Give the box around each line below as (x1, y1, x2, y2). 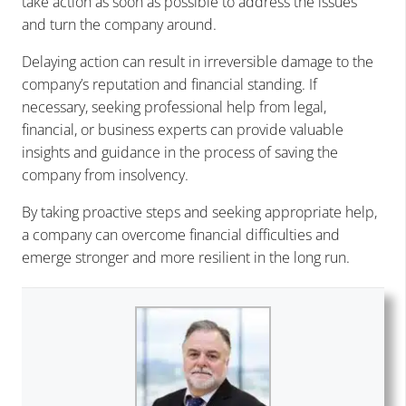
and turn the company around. (22, 14, 217, 34)
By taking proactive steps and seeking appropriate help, (22, 201, 377, 222)
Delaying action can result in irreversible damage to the (22, 51, 373, 72)
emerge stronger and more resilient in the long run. (22, 246, 350, 267)
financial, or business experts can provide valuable (22, 119, 343, 140)
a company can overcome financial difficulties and (22, 224, 340, 245)
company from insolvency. (22, 164, 188, 185)
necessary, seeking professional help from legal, (22, 96, 326, 117)
